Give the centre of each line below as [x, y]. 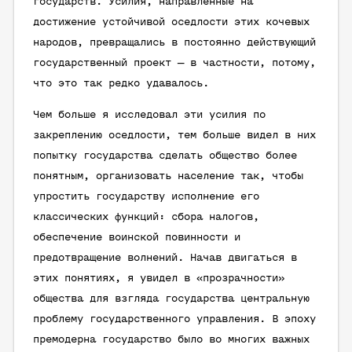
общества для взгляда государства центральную [171, 299]
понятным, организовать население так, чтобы [168, 176]
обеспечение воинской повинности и [137, 238]
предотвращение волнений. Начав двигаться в [165, 258]
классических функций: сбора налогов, [146, 217]
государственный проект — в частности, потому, [174, 63]
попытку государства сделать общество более [165, 156]
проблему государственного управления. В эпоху [174, 319]
